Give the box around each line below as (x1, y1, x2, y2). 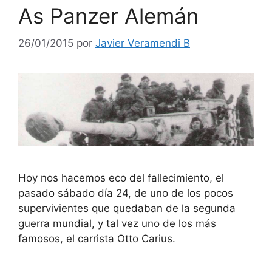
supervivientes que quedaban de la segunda (18, 202, 236, 215)
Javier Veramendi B (95, 36, 190, 49)
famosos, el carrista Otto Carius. (18, 233, 175, 245)
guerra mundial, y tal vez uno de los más (18, 217, 216, 230)
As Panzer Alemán (18, 3, 199, 29)
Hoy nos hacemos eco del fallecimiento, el (18, 172, 224, 185)
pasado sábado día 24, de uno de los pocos (18, 187, 233, 200)
